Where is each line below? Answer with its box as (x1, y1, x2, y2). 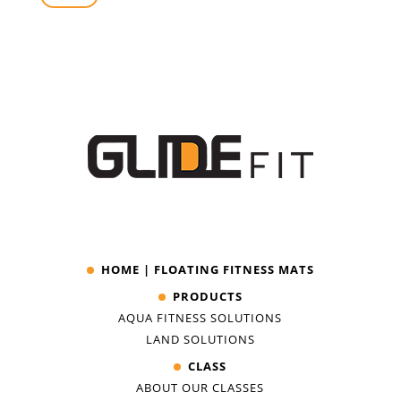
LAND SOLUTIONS (145, 330, 255, 347)
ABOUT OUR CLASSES (136, 379, 265, 396)
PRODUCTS (172, 287, 243, 304)
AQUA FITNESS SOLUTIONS (118, 309, 283, 326)
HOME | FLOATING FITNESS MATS (100, 260, 314, 277)
